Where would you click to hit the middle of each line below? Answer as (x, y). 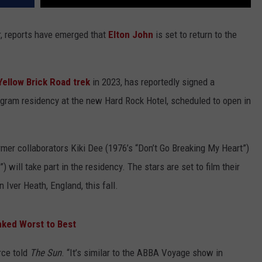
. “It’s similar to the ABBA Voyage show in (142, 253)
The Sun (46, 253)
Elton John (131, 35)
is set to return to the (195, 35)
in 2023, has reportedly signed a (152, 82)
